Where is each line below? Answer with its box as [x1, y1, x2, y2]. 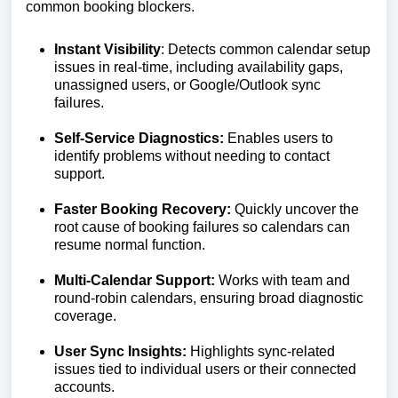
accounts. [54, 379, 115, 394]
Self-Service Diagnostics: [54, 131, 227, 146]
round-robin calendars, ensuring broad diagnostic [54, 291, 363, 306]
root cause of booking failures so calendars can [54, 219, 350, 235]
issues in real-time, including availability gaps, [54, 60, 343, 75]
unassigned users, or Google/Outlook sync [54, 77, 321, 92]
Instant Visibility [54, 42, 161, 57]
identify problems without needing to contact [54, 148, 330, 163]
